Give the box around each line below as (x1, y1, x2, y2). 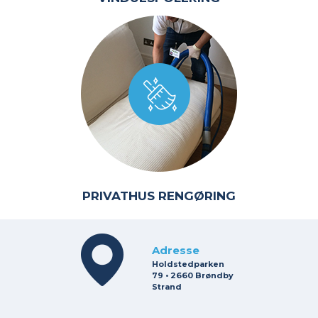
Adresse (152, 243, 199, 258)
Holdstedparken (152, 259, 224, 270)
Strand (152, 282, 182, 292)
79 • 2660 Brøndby (152, 270, 234, 281)
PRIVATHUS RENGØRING (82, 189, 236, 204)
